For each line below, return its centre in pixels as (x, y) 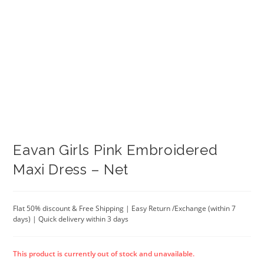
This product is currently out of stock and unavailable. (104, 253)
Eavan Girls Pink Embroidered (115, 150)
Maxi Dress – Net (71, 169)
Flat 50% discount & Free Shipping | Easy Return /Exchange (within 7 (125, 208)
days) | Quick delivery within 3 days (71, 219)
